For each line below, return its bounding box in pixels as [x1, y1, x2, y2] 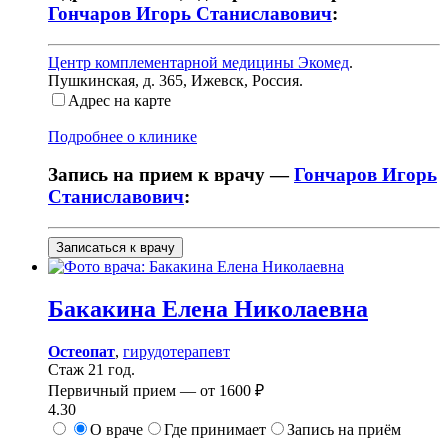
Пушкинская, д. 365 [48, 71, 183, 89]
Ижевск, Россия [191, 71, 299, 89]
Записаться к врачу [56, 240, 175, 255]
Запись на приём [287, 420, 401, 438]
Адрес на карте [68, 91, 171, 109]
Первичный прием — [48, 381, 200, 399]
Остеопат [48, 342, 115, 360]
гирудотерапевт [123, 342, 230, 360]
